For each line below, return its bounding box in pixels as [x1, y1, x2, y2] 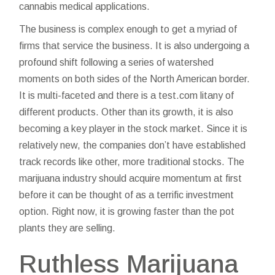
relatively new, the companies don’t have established [19, 140, 246, 150]
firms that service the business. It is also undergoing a [19, 41, 250, 51]
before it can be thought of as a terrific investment [19, 190, 234, 200]
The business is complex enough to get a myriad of [19, 24, 238, 34]
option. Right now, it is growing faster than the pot [19, 206, 235, 217]
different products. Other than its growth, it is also [19, 107, 234, 117]
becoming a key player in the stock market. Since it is [19, 123, 248, 134]
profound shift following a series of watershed [19, 57, 214, 68]
